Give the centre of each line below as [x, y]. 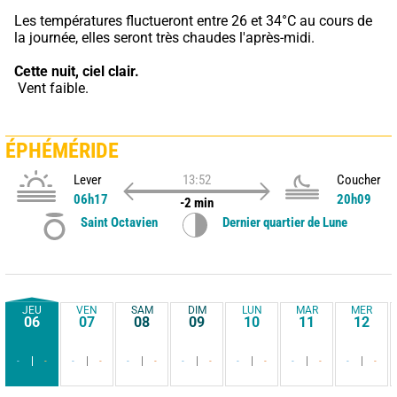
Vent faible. [53, 88]
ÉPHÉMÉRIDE [62, 150]
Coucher [358, 179]
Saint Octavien [119, 222]
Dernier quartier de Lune [285, 222]
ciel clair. [111, 71]
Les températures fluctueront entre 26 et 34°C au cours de [193, 20]
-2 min [196, 202]
